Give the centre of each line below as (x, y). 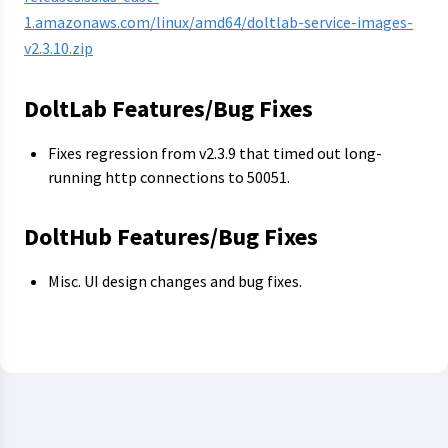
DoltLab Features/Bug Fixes (168, 108)
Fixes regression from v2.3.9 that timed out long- (215, 153)
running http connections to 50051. (169, 177)
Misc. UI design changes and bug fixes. (175, 281)
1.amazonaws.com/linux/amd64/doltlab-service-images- (218, 22)
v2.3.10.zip (58, 48)
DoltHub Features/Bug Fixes (171, 236)
